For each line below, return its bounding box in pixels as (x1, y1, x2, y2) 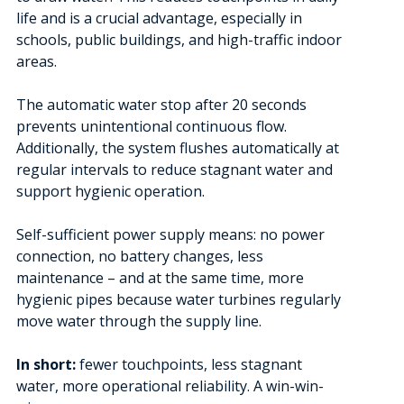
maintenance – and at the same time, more (15, 268, 304, 288)
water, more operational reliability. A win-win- (15, 376, 324, 396)
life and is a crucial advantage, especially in (15, 8, 302, 28)
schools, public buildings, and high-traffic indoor (15, 30, 342, 50)
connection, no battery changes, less (15, 246, 263, 266)
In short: (15, 354, 76, 374)
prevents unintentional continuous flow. (15, 116, 287, 136)
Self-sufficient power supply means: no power (15, 225, 325, 244)
